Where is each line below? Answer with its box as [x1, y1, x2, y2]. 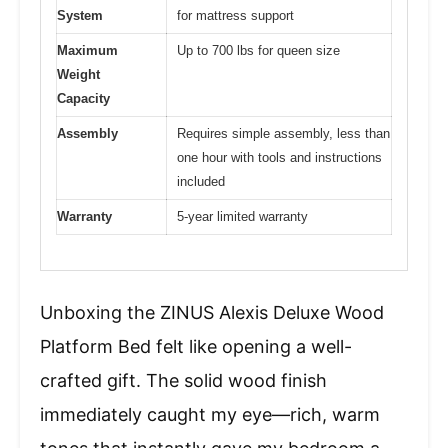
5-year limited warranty [177, 209, 308, 225]
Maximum [57, 43, 118, 59]
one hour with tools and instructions [177, 150, 382, 166]
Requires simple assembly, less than [177, 126, 390, 142]
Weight [57, 67, 100, 83]
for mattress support [177, 8, 294, 24]
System [57, 8, 103, 24]
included [177, 174, 225, 190]
